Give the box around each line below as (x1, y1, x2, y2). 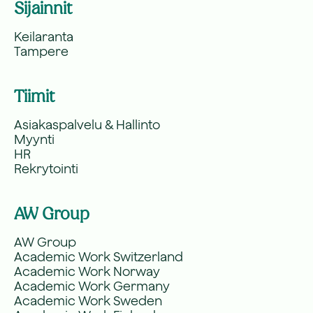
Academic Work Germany (14, 279, 170, 293)
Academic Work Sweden (14, 293, 162, 308)
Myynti (14, 132, 54, 147)
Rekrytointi (14, 161, 78, 176)
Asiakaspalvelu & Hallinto (14, 117, 160, 132)
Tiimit (14, 85, 55, 107)
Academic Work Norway (14, 264, 160, 279)
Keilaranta (14, 29, 73, 44)
